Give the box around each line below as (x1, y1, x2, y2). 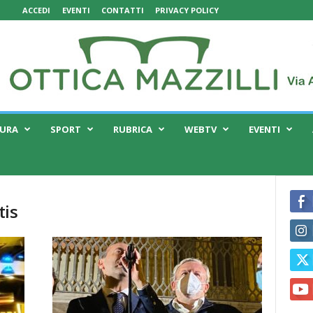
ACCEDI (22, 5, 50, 15)
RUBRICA (112, 123, 152, 136)
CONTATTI (101, 5, 144, 15)
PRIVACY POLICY (154, 5, 219, 15)
